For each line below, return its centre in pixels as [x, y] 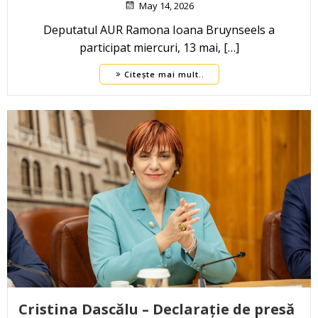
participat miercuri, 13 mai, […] [159, 48]
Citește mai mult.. [164, 75]
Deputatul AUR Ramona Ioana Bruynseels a [159, 30]
